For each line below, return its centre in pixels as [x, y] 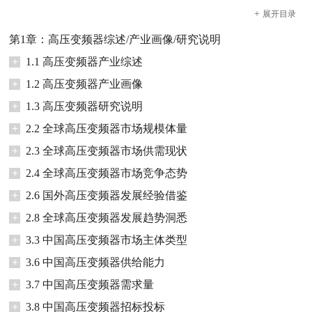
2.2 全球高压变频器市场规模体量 [107, 128]
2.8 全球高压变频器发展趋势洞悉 [107, 217]
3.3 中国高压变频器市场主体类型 [107, 240]
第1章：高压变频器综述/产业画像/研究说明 [115, 39]
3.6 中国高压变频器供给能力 [96, 262]
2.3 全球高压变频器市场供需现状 [107, 150]
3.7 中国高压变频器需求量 [90, 284]
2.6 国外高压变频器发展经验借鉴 [107, 195]
